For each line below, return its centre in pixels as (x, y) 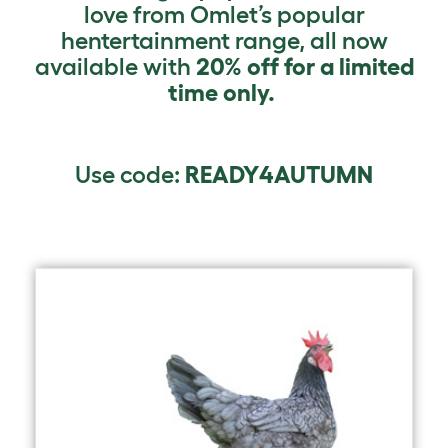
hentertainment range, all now (224, 41)
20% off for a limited (304, 67)
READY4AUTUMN (279, 175)
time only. (224, 93)
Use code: (130, 175)
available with (115, 67)
